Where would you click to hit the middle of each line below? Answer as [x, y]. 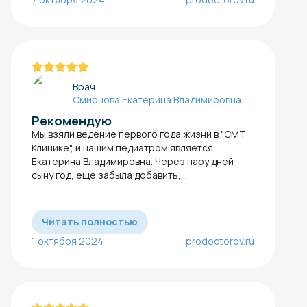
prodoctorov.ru [220, 241]
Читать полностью [90, 221]
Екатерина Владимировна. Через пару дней [133, 161]
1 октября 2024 [67, 241]
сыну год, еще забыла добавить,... [109, 175]
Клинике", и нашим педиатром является [122, 147]
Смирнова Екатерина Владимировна [157, 99]
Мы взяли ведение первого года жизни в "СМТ [139, 134]
